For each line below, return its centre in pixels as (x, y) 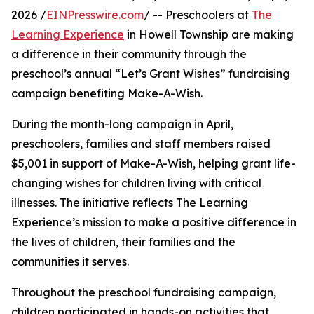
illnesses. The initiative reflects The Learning (130, 203)
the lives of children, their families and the (123, 242)
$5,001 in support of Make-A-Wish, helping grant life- (153, 164)
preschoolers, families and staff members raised (141, 144)
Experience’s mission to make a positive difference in (154, 223)
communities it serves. (70, 262)
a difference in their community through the (129, 54)
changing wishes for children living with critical (136, 183)
